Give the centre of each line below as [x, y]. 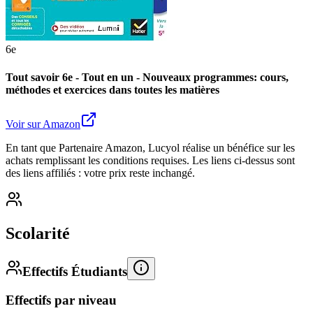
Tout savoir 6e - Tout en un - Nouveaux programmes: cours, [147, 77]
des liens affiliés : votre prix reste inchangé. [100, 173]
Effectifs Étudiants [75, 271]
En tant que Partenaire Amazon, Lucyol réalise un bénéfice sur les [150, 147]
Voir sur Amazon [43, 124]
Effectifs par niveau [61, 300]
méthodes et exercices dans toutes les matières [112, 89]
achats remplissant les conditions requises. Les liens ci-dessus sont [150, 160]
